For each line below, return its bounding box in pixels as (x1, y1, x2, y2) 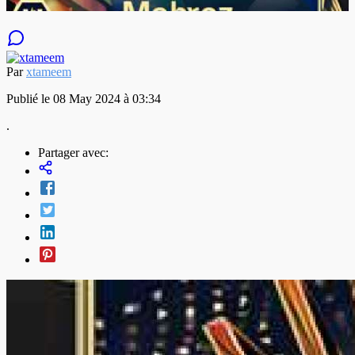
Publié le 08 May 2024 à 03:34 (6, 91, 161, 105)
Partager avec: (38, 145, 109, 159)
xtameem (26, 64, 71, 78)
